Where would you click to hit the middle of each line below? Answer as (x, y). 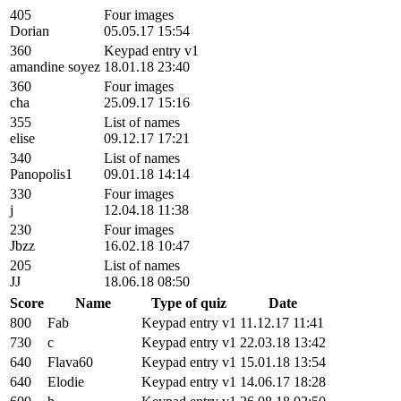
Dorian (30, 30)
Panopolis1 (41, 174)
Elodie (66, 381)
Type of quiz (189, 303)
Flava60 (70, 362)
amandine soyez (55, 66)
